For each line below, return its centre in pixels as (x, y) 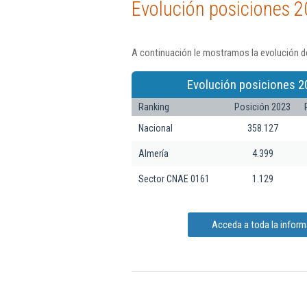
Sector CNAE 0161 (174, 179)
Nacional (156, 128)
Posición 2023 (262, 107)
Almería (153, 153)
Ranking (154, 107)
